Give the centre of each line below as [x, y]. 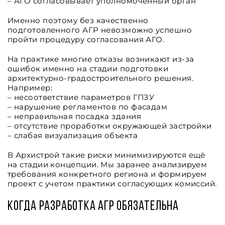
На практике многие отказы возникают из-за [101, 59]
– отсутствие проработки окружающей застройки [110, 126]
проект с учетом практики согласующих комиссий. [112, 184]
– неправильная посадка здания [75, 116]
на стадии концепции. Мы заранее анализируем [107, 164]
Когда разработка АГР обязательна [93, 207]
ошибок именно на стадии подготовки [88, 69]
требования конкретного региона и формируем [107, 174]
